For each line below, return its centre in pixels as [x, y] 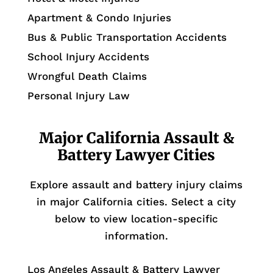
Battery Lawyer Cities [136, 155]
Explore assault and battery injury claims [136, 185]
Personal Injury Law [78, 96]
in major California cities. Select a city [136, 202]
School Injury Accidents [88, 57]
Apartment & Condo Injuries [99, 18]
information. [136, 236]
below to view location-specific [136, 219]
